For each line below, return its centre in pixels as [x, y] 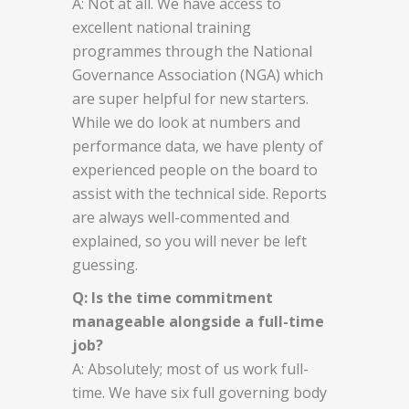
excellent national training [162, 27]
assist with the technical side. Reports [199, 193]
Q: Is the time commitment [173, 297]
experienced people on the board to [195, 169]
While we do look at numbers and [186, 122]
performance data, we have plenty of [198, 146]
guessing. [105, 264]
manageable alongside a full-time [198, 321]
